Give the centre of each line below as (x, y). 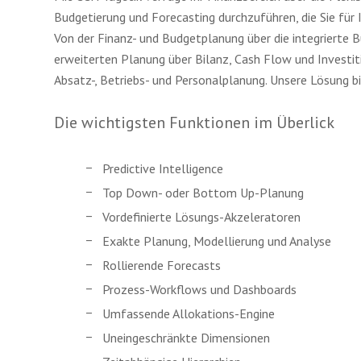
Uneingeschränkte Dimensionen (186, 338)
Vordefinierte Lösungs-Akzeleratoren (201, 217)
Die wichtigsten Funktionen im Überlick (194, 122)
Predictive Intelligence (163, 168)
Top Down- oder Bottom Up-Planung (203, 193)
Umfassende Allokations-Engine (189, 313)
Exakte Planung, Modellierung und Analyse (217, 241)
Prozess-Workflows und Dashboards (199, 289)
